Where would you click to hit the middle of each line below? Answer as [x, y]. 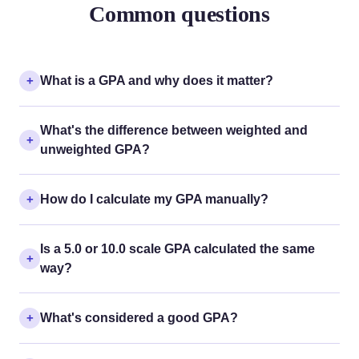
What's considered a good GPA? [139, 317]
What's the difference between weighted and [174, 130]
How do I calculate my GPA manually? [154, 199]
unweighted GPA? [95, 149]
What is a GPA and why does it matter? [157, 80]
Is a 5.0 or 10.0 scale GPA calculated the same [177, 248]
